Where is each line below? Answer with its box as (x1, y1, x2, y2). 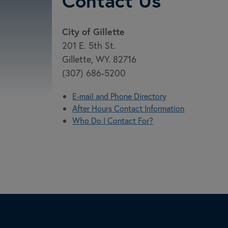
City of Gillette (62, 25, 125, 38)
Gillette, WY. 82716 (62, 53, 137, 65)
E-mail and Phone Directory (72, 91, 167, 101)
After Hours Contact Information (72, 103, 185, 113)
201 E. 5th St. (62, 39, 116, 51)
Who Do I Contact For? (72, 115, 154, 126)
